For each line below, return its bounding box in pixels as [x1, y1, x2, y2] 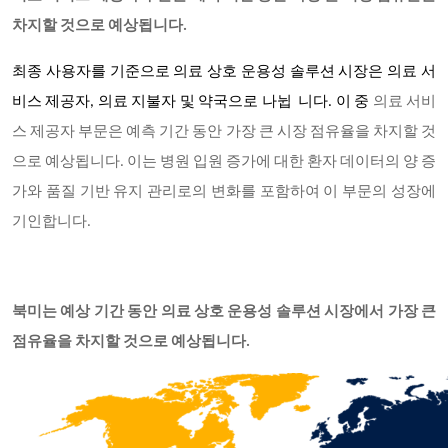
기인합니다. [12, 215, 91, 230]
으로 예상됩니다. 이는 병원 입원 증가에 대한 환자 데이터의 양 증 [12, 155, 436, 170]
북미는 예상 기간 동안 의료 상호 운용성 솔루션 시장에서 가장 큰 [12, 305, 436, 320]
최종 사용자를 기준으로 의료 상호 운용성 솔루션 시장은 [12, 65, 388, 80]
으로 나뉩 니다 [228, 95, 329, 110]
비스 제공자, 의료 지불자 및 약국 [12, 95, 229, 110]
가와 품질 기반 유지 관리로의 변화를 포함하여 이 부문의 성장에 [12, 185, 436, 200]
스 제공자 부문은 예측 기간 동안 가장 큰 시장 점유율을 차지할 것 [12, 125, 436, 140]
